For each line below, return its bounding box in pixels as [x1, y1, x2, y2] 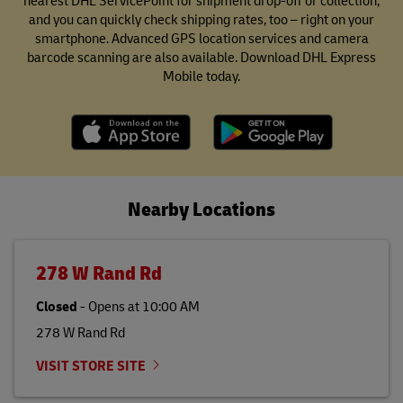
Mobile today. [163, 66, 240, 85]
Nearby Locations [128, 193, 275, 222]
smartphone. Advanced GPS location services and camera [34, 28, 369, 48]
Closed [36, 296, 77, 316]
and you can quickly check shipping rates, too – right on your [29, 9, 374, 29]
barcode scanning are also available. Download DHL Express [27, 47, 376, 67]
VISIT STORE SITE [36, 355, 146, 375]
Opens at [88, 296, 139, 316]
